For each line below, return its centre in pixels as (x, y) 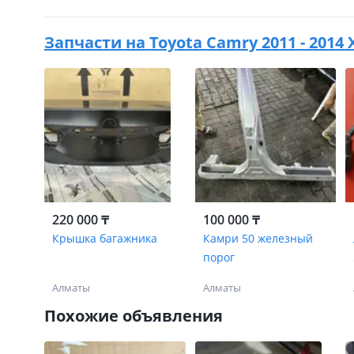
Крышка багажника (105, 238)
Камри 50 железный (258, 238)
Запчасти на (97, 42)
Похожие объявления (134, 316)
